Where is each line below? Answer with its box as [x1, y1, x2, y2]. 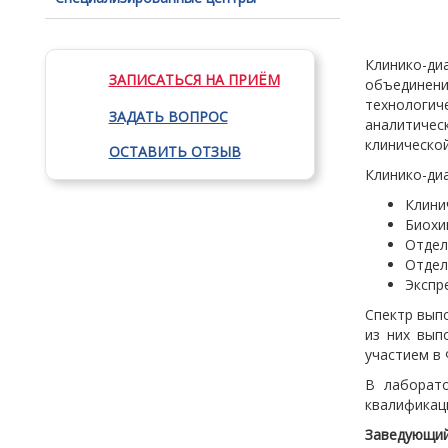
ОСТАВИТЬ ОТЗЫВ [108, 142, 241, 161]
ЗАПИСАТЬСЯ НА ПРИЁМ [108, 70, 280, 89]
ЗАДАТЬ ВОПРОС [108, 107, 228, 126]
